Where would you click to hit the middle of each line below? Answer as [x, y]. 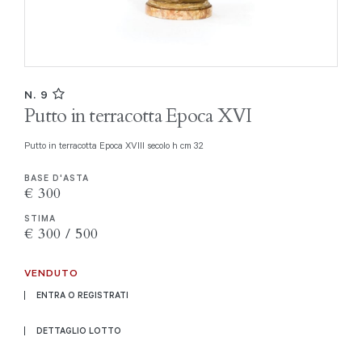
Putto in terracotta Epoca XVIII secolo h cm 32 [117, 145]
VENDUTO [51, 272]
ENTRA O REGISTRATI [82, 295]
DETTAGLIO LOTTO [79, 330]
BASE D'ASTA [57, 177]
